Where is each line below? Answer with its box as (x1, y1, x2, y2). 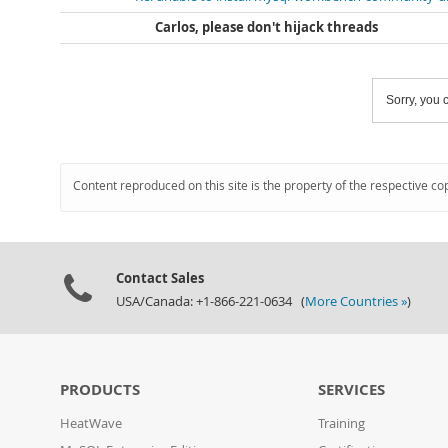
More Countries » (305, 293, 407, 310)
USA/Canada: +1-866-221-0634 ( (116, 293, 305, 310)
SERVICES (318, 379, 386, 400)
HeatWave (60, 415, 122, 432)
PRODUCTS (60, 379, 140, 400)
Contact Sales (116, 269, 204, 287)
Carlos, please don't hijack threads (155, 19, 378, 36)
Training (318, 415, 366, 432)
